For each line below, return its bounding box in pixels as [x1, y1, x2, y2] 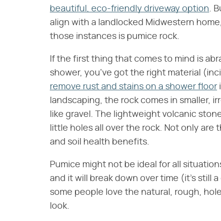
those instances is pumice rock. [50, 32, 180, 41]
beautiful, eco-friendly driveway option [50, 4, 209, 13]
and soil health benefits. [50, 138, 149, 147]
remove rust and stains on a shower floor [50, 82, 217, 91]
